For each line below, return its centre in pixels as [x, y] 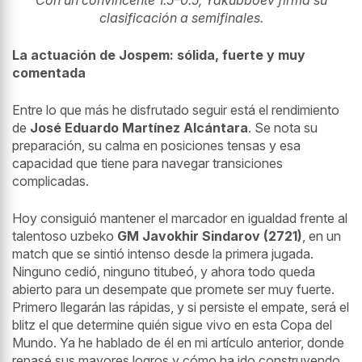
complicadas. [51, 181]
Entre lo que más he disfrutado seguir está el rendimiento [176, 110]
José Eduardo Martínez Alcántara [139, 128]
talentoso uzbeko [65, 236]
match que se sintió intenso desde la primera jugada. [163, 254]
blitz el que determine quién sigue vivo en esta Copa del [172, 325]
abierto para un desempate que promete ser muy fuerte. [173, 290]
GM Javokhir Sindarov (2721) [210, 236]
